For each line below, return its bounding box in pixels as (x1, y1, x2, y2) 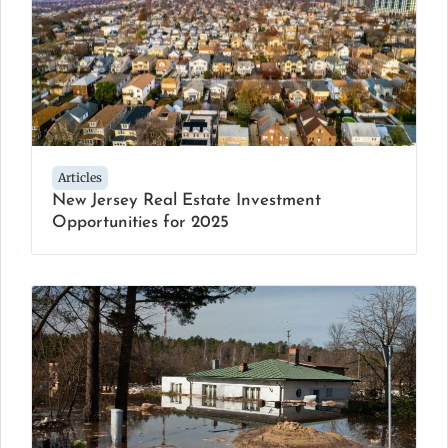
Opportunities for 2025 (52, 214, 229, 232)
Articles (58, 170, 102, 186)
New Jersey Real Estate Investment (52, 192, 321, 210)
